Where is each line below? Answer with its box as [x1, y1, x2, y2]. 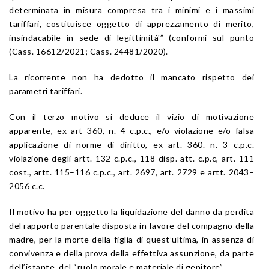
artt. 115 [34, 166, 70, 177]
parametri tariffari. [9, 85, 82, 96]
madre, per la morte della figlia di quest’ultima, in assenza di [9, 234, 254, 244]
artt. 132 [74, 153, 111, 163]
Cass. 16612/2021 [11, 46, 85, 56]
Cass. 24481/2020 [89, 46, 163, 56]
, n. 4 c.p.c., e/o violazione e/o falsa [102, 125, 255, 136]
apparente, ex [9, 125, 71, 136]
